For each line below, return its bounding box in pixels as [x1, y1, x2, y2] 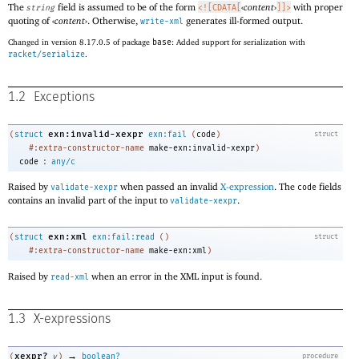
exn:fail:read [92, 232, 155, 243]
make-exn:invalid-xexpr [149, 143, 255, 153]
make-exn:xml [149, 246, 207, 256]
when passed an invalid [118, 180, 220, 193]
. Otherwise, [87, 14, 140, 26]
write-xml [140, 16, 184, 26]
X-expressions [34, 313, 111, 326]
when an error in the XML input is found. [89, 269, 262, 282]
